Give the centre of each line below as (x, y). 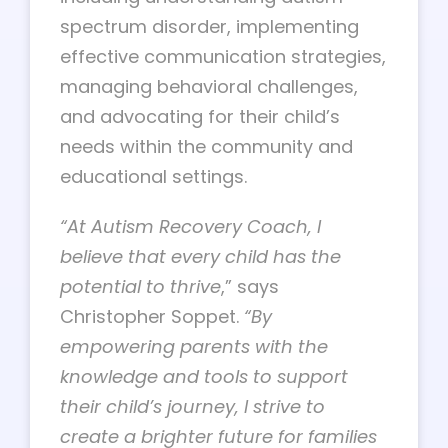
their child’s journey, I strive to (192, 406)
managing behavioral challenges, (209, 86)
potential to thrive (140, 286)
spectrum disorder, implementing (209, 26)
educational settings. (153, 176)
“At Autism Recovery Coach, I (190, 226)
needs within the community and (206, 146)
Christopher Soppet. (152, 316)
